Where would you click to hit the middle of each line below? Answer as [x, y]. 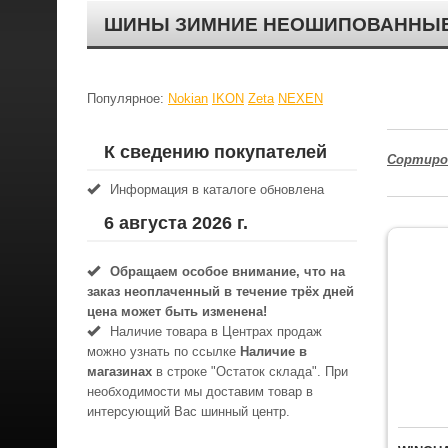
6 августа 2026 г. [176, 223]
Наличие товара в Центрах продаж [216, 331]
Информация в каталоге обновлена [217, 189]
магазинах [119, 371]
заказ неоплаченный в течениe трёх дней [220, 291]
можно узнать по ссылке [163, 351]
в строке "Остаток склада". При [250, 371]
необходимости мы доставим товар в [200, 391]
